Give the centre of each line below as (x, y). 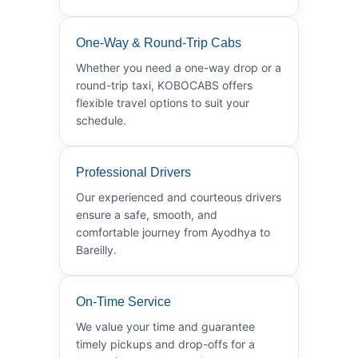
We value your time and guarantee (165, 326)
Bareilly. (96, 249)
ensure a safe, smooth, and (147, 214)
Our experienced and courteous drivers (179, 197)
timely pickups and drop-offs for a (165, 344)
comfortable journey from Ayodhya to (173, 232)
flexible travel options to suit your (163, 102)
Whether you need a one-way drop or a (179, 67)
